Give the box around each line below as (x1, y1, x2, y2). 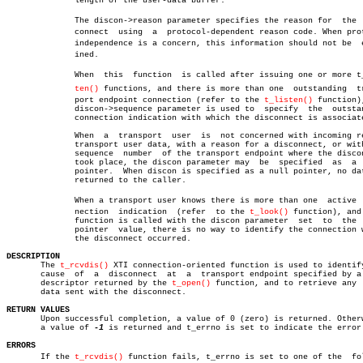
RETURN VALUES (6, 305, 70, 314)
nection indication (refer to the (45, 207, 250, 216)
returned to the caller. (6, 176, 45, 185)
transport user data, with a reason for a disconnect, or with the (6, 140, 45, 149)
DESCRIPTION (6, 252, 60, 261)
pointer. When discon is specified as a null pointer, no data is (6, 167, 45, 176)
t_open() (172, 279, 211, 288)
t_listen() (264, 96, 313, 105)
